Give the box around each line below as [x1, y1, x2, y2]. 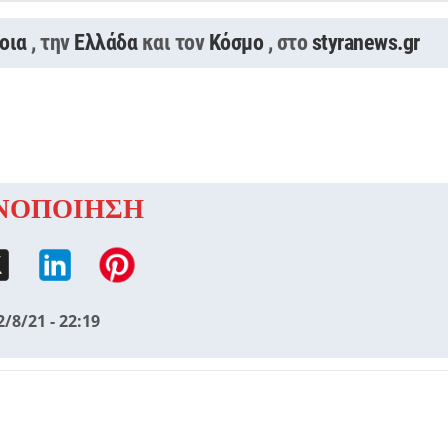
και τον [141, 29, 209, 55]
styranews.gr [311, 29, 420, 55]
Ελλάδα [74, 29, 138, 55]
